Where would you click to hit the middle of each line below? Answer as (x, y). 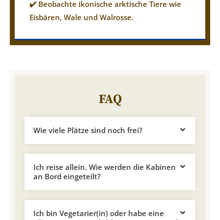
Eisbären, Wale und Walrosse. (82, 17)
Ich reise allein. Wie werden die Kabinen (105, 167)
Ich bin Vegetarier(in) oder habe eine (99, 213)
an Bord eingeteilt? (67, 176)
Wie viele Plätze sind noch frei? (88, 130)
